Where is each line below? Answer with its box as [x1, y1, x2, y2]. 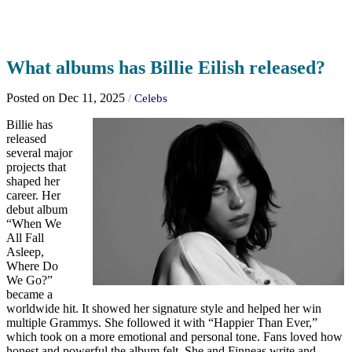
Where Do [6, 259, 58, 273]
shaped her [6, 174, 60, 189]
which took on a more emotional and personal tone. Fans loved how [6, 330, 343, 344]
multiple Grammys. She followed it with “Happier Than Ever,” [6, 316, 317, 330]
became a [6, 288, 53, 302]
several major [6, 146, 72, 160]
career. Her [6, 189, 60, 203]
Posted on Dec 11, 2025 [6, 91, 128, 105]
